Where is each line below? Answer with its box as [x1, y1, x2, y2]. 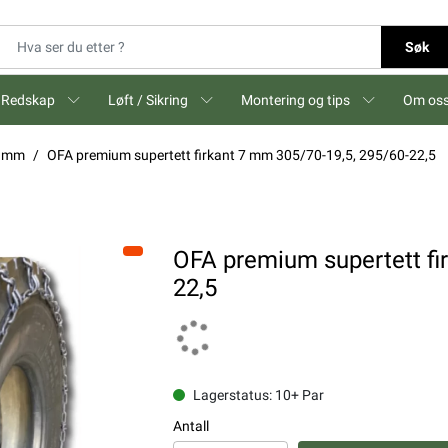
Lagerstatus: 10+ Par [192, 387, 324, 403]
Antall [172, 418, 209, 434]
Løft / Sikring [108, 92, 188, 108]
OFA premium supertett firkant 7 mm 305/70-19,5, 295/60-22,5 [47, 147, 436, 163]
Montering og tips [241, 92, 350, 108]
